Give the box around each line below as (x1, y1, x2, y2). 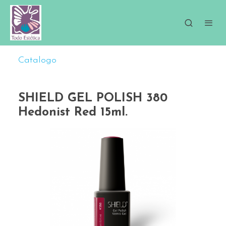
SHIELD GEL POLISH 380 (18, 92, 167, 104)
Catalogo (18, 55, 56, 65)
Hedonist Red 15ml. (18, 106, 128, 119)
